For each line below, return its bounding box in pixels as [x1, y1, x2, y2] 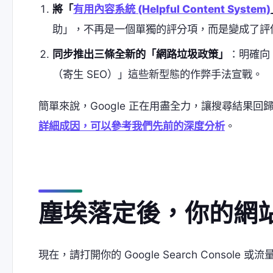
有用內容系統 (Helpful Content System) [73, 2, 271, 15]
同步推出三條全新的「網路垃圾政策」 [52, 48, 229, 61]
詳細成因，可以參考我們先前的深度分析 [38, 119, 225, 132]
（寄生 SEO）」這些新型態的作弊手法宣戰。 [52, 68, 263, 81]
